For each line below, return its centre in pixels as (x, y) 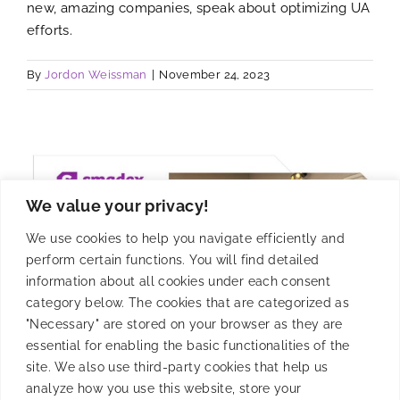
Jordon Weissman (96, 74)
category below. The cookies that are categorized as (188, 302)
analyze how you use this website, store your (164, 388)
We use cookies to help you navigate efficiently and (186, 238)
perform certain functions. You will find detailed (173, 259)
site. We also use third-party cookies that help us (177, 367)
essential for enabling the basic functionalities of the (188, 345)
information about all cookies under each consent (178, 281)
